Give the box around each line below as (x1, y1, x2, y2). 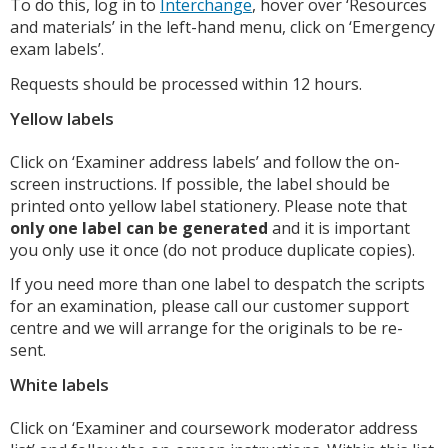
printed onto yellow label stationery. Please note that (10, 194, 407, 217)
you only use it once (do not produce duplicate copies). (10, 238, 415, 261)
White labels (10, 373, 109, 397)
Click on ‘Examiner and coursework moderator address (10, 417, 418, 440)
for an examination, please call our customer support (10, 295, 409, 318)
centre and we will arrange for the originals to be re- (10, 317, 403, 340)
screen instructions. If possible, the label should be (10, 172, 390, 195)
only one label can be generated (10, 216, 268, 239)
